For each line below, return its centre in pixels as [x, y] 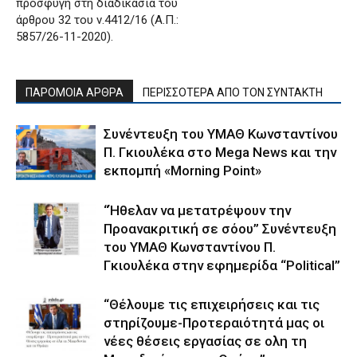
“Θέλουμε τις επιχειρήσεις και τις [212, 305]
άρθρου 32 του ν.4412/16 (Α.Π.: [97, 20]
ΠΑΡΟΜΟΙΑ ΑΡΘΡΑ [75, 93]
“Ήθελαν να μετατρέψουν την [197, 211]
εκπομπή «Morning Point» [182, 171]
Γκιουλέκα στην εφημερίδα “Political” [222, 266]
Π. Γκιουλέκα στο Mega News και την [220, 153]
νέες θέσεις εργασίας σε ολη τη [205, 341]
